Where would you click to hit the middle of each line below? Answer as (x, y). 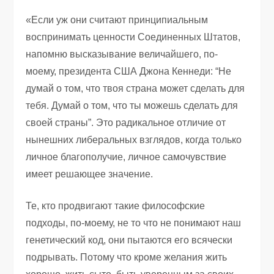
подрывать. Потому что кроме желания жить (127, 257)
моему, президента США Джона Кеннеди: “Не (129, 71)
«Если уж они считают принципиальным (117, 20)
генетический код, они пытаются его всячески (129, 240)
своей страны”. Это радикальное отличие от (126, 122)
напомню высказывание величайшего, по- (122, 54)
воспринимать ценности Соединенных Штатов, (133, 37)
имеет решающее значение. (90, 174)
